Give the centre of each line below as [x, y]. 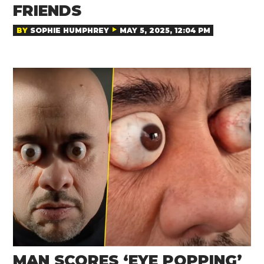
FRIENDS [47, 11]
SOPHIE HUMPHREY [69, 30]
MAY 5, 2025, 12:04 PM [165, 30]
